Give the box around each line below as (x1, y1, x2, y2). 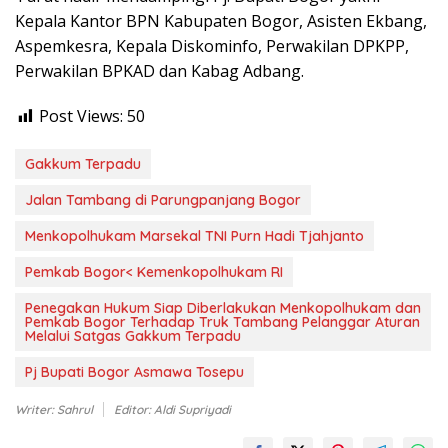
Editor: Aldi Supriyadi (114, 402, 231, 418)
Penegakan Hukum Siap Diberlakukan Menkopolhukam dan (25, 299, 421, 318)
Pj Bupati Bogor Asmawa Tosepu (25, 363, 244, 382)
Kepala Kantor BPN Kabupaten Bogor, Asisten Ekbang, (15, 10, 427, 33)
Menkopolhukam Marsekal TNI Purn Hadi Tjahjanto (25, 227, 364, 246)
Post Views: (39, 105, 123, 128)
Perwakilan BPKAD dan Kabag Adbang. (15, 60, 304, 83)
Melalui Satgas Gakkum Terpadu (25, 327, 241, 346)
